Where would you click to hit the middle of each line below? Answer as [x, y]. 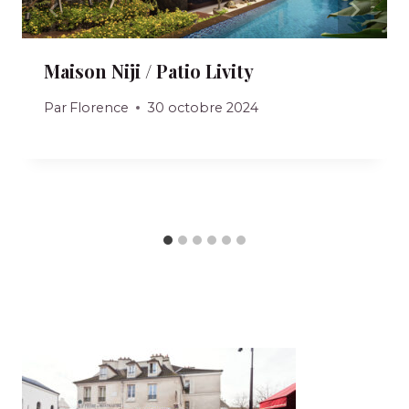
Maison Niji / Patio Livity [149, 71]
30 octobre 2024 [203, 107]
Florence [100, 107]
